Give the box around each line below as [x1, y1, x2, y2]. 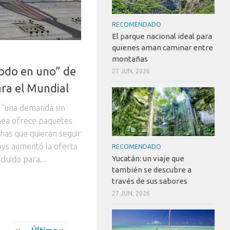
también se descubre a [112, 165, 191, 174]
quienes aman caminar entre [112, 43, 213, 52]
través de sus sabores [112, 176, 187, 185]
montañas [112, 54, 148, 64]
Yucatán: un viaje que [112, 154, 184, 163]
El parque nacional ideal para [112, 32, 212, 41]
